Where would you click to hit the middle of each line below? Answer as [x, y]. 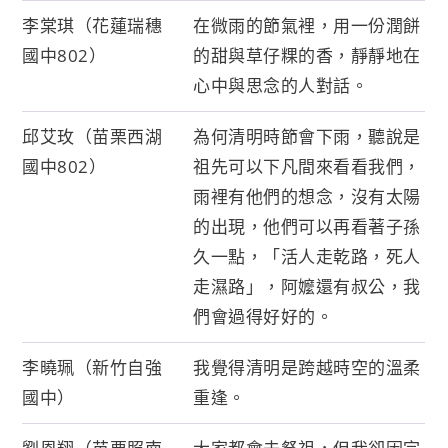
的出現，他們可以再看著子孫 [307, 226]
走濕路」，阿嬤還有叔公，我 [307, 286]
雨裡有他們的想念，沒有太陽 [307, 196]
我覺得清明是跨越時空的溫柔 [307, 367]
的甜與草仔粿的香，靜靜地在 [307, 55]
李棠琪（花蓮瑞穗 [92, 25]
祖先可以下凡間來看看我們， [307, 166]
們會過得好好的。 [263, 316]
